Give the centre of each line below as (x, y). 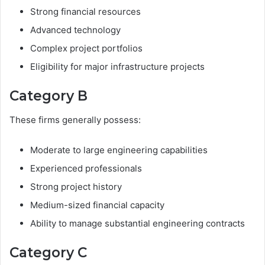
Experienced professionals (86, 168)
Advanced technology (75, 30)
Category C (48, 252)
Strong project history (76, 186)
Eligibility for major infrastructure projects (117, 67)
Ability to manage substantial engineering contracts (138, 223)
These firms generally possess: (75, 119)
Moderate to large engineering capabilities (119, 150)
